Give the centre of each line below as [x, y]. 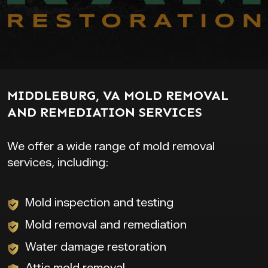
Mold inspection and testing [99, 202]
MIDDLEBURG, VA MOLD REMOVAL [118, 95]
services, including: [58, 162]
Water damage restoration [96, 247]
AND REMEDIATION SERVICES [105, 112]
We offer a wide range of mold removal [111, 146]
